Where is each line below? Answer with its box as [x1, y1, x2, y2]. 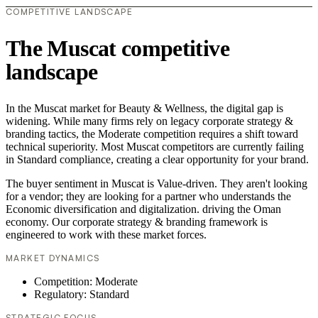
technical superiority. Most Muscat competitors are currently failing [6, 141, 304, 153]
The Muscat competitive [6, 35, 229, 61]
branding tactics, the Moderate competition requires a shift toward [6, 128, 298, 141]
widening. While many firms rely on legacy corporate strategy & [6, 115, 293, 128]
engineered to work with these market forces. [6, 229, 207, 241]
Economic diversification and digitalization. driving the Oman [6, 203, 281, 216]
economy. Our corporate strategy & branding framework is [6, 216, 268, 229]
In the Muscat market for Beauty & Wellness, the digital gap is [6, 102, 283, 115]
